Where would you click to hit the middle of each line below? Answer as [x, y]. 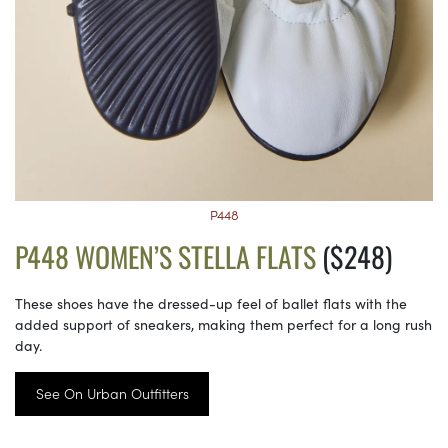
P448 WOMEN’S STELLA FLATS [165, 256]
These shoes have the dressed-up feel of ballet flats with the [211, 302]
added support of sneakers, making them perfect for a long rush [223, 323]
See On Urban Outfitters [112, 393]
